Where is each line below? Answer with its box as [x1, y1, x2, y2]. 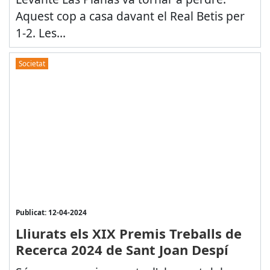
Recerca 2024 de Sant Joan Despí [15, 240, 228, 259]
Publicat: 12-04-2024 [15, 207, 87, 217]
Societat [18, 58, 45, 69]
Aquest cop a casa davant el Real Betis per [15, 7, 245, 24]
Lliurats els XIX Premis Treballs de [15, 224, 242, 242]
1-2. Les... [15, 24, 66, 41]
